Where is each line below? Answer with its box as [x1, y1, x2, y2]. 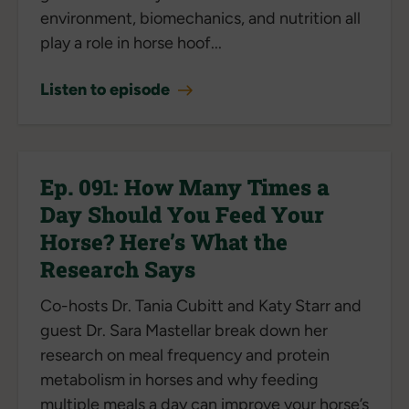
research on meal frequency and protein [40, 344, 330, 365]
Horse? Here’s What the [40, 226, 288, 257]
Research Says [40, 254, 195, 284]
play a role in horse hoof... [40, 32, 222, 53]
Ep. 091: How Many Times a [40, 172, 330, 202]
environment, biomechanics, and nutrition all [40, 7, 361, 28]
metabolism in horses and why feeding [40, 369, 319, 390]
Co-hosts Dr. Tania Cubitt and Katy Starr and [40, 295, 362, 316]
